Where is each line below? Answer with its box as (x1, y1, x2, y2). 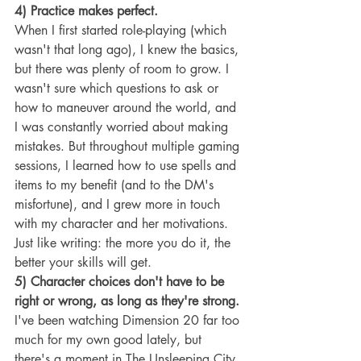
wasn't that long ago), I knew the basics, (15, 40, 243, 58)
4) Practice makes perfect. (15, 2, 158, 19)
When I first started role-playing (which (15, 21, 230, 39)
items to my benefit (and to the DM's (15, 176, 218, 193)
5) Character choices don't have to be (15, 272, 228, 290)
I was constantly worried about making (15, 118, 232, 135)
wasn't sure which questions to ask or (15, 79, 222, 97)
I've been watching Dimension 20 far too (15, 311, 243, 329)
